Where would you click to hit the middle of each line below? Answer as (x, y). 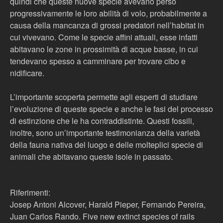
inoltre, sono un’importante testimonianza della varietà (105, 133)
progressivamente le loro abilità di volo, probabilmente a (109, 13)
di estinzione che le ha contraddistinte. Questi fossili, (102, 121)
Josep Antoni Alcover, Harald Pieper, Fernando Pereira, (108, 204)
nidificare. (27, 73)
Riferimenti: (30, 192)
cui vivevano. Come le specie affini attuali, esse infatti (104, 37)
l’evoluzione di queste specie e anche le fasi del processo (111, 109)
